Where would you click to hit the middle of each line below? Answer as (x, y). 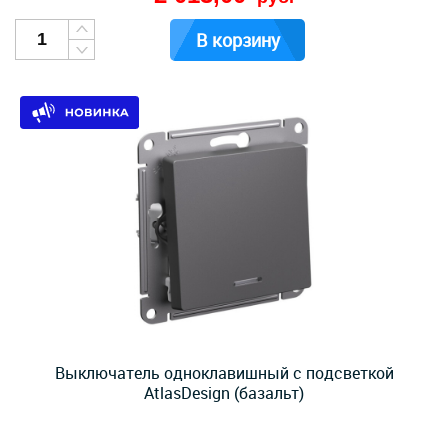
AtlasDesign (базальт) (224, 393)
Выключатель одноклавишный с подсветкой (224, 373)
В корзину (237, 40)
